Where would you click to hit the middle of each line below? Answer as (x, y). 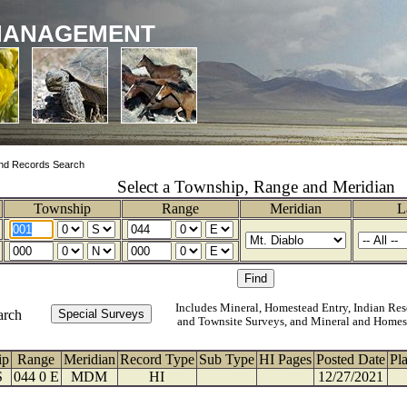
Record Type (157, 359)
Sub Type (226, 359)
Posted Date (350, 359)
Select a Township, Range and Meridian (256, 187)
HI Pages (285, 359)
